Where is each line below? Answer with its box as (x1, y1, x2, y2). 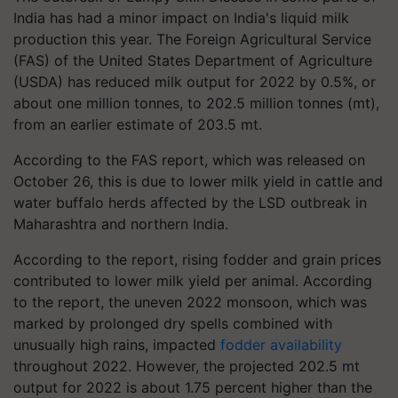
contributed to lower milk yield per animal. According (13, 272, 372, 290)
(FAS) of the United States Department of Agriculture (13, 52, 372, 69)
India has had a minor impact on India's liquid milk (13, 9, 349, 27)
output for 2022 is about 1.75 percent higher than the (13, 378, 372, 396)
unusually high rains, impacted (13, 336, 220, 354)
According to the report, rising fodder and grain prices (13, 251, 381, 268)
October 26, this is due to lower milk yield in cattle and (13, 172, 383, 190)
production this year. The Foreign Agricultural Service (13, 30, 371, 48)
